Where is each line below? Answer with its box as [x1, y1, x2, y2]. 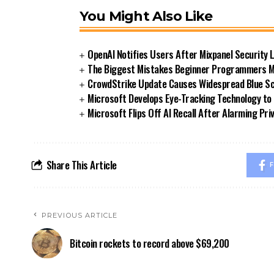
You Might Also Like [80, 7, 212, 24]
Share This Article [46, 157, 117, 172]
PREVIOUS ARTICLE [42, 210, 118, 220]
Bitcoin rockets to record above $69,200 [70, 235, 229, 251]
